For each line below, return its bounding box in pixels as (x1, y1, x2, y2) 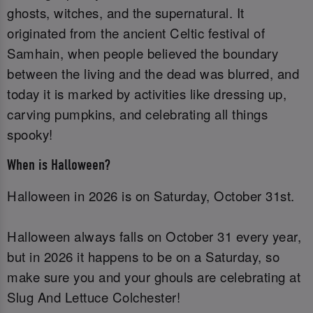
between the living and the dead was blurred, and (7, 64, 299, 83)
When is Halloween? (7, 156, 110, 174)
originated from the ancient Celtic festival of (7, 24, 265, 43)
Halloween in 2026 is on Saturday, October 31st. (7, 186, 295, 205)
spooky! (7, 125, 53, 144)
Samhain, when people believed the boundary (7, 44, 278, 63)
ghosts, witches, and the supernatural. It (7, 3, 245, 22)
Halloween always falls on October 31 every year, (7, 226, 301, 245)
